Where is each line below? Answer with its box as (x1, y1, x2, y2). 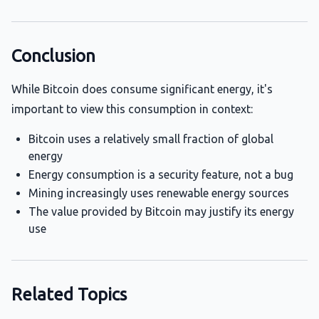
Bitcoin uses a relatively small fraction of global (28, 132, 273, 145)
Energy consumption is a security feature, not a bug (28, 168, 293, 181)
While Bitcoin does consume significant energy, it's (11, 83, 273, 95)
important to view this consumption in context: (11, 103, 253, 115)
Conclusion (11, 46, 95, 66)
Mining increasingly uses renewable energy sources (28, 187, 289, 199)
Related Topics (11, 285, 127, 304)
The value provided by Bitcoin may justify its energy (28, 205, 294, 218)
